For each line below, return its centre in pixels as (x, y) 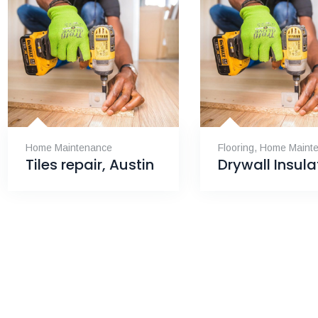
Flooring (236, 148)
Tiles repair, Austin (89, 165)
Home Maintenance (68, 148)
